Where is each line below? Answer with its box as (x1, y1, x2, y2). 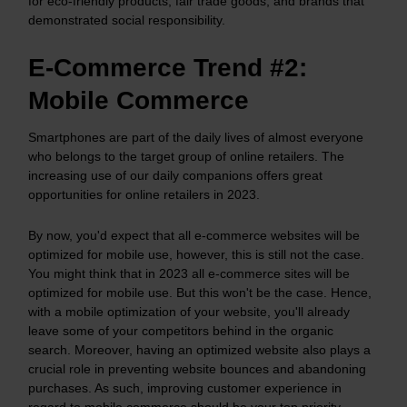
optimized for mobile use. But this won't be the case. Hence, (28, 284, 372, 300)
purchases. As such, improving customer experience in (28, 380, 342, 395)
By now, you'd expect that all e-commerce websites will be (28, 227, 360, 243)
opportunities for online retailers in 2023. (28, 186, 263, 202)
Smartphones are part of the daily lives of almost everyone (28, 129, 363, 144)
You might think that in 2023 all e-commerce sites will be (28, 265, 350, 281)
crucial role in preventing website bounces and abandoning (28, 361, 366, 376)
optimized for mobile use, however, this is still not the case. (28, 246, 364, 262)
